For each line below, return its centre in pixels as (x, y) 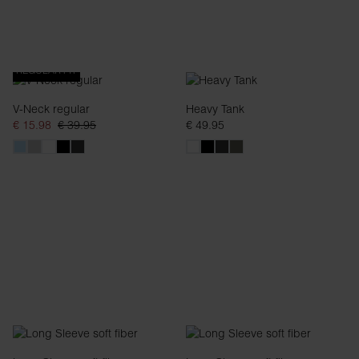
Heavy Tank (215, 109)
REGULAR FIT (46, 70)
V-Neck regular (51, 109)
